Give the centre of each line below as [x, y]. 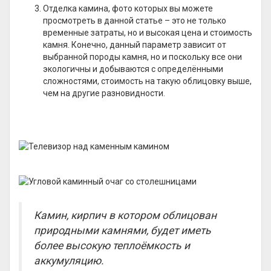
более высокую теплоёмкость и [112, 246]
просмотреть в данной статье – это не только [135, 21]
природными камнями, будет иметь [122, 230]
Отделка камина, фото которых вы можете [128, 8]
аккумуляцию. [69, 261]
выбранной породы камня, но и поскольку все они [142, 57]
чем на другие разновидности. [104, 93]
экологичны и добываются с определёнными [133, 69]
